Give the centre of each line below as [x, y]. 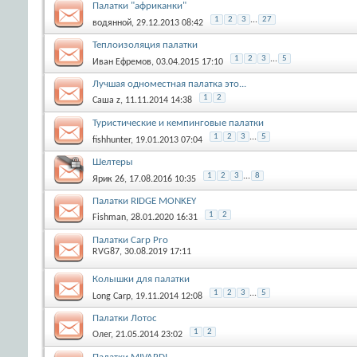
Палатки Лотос [125, 318]
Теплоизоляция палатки [145, 45]
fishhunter [112, 140]
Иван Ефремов [122, 62]
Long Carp [112, 296]
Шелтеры [113, 162]
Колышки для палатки [141, 279]
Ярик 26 [108, 179]
